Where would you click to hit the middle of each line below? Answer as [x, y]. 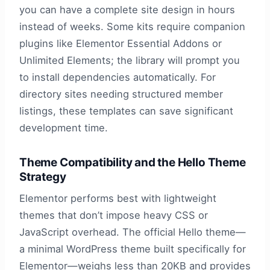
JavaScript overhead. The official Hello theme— [133, 232]
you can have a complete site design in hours [127, 9]
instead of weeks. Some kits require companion [132, 26]
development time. [64, 127]
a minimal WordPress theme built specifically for [133, 249]
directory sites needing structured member [121, 94]
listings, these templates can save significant [126, 111]
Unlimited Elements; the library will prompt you [130, 60]
